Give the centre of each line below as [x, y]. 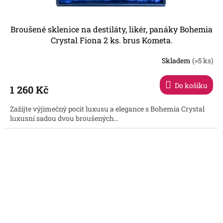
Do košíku [191, 85]
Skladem [177, 61]
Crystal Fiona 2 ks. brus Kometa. [111, 40]
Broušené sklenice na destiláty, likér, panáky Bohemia [111, 29]
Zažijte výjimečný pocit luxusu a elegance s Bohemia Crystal [107, 109]
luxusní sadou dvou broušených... [64, 118]
